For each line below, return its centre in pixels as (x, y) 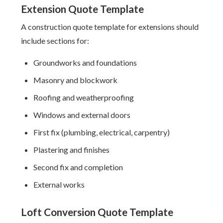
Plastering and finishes (72, 150)
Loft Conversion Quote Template (97, 212)
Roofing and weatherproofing (84, 97)
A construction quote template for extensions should (110, 27)
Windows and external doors (82, 115)
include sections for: (55, 41)
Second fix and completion (78, 167)
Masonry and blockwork (76, 80)
